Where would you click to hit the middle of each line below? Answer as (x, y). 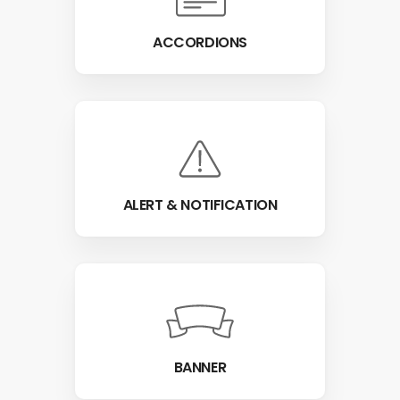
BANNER (200, 367)
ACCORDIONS (200, 42)
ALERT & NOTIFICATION (200, 204)
